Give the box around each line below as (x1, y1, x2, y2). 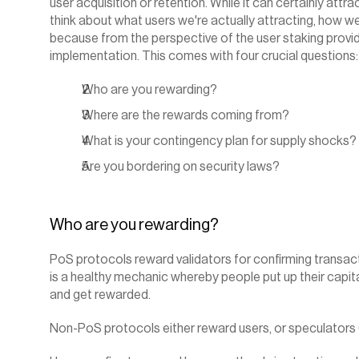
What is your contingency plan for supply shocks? (82, 135, 357, 147)
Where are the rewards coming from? (82, 109, 289, 122)
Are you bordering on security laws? (82, 160, 280, 173)
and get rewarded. (50, 288, 151, 301)
